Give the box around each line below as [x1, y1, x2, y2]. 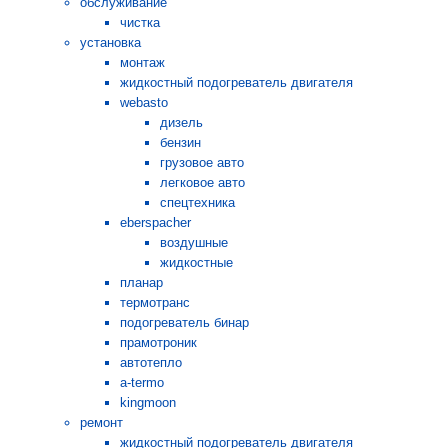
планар [120, 274, 163, 290]
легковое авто [160, 174, 245, 190]
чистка [120, 14, 160, 30]
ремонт [80, 414, 123, 430]
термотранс [120, 294, 190, 310]
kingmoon [120, 394, 176, 410]
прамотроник [120, 334, 197, 350]
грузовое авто [160, 154, 244, 170]
